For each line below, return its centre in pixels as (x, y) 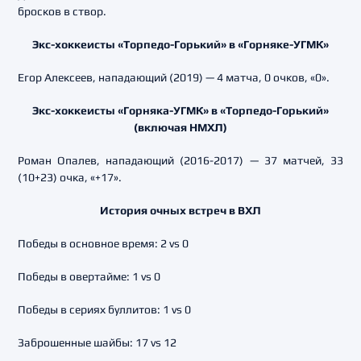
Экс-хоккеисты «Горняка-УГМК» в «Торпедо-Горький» (180, 110)
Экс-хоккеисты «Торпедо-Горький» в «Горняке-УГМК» (180, 44)
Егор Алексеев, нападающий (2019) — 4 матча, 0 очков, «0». (174, 77)
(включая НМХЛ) (180, 127)
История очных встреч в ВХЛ (180, 210)
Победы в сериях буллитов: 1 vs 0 (104, 309)
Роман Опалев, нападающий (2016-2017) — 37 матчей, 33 (180, 160)
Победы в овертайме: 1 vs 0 (89, 276)
